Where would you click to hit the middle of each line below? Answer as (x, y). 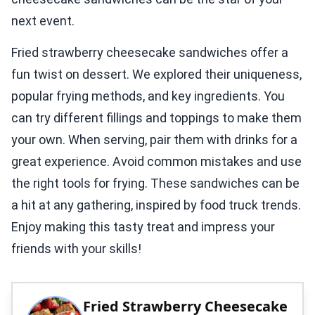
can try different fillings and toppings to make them (156, 118)
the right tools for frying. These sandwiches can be (155, 184)
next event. (43, 21)
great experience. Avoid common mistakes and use (156, 162)
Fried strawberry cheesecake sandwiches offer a (150, 53)
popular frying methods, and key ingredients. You (148, 96)
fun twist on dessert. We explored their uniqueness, (156, 75)
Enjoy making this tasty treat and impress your (143, 227)
